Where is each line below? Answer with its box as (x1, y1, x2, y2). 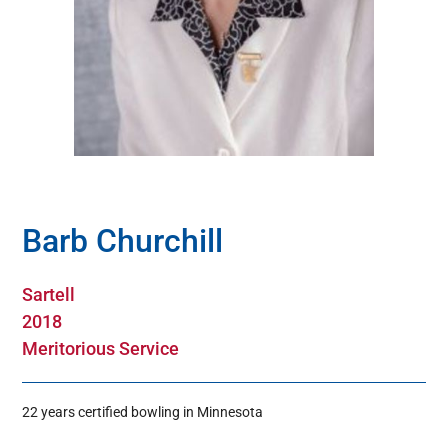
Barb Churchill (22, 222, 224, 261)
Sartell (22, 284, 76, 306)
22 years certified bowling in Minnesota (22, 404, 264, 421)
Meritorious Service (22, 338, 180, 360)
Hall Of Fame (21, 45, 101, 62)
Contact (21, 111, 71, 128)
